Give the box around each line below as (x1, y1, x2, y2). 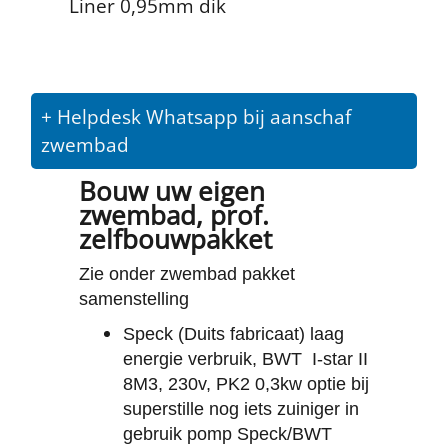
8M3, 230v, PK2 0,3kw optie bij (123, 374, 369, 395)
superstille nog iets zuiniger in (123, 399, 359, 420)
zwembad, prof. (79, 196, 269, 233)
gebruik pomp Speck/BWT (123, 424, 332, 445)
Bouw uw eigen (79, 172, 265, 209)
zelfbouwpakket (79, 220, 272, 257)
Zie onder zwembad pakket (79, 264, 295, 285)
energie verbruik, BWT (123, 349, 302, 370)
